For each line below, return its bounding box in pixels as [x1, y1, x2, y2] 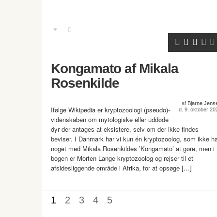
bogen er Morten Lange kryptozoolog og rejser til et [51, 154, 193, 163]
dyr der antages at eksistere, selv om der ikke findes [51, 124, 199, 134]
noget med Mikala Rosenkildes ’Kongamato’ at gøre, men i [51, 144, 215, 153]
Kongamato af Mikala [51, 61, 178, 76]
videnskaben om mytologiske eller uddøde [51, 115, 169, 124]
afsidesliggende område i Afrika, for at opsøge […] [51, 163, 192, 172]
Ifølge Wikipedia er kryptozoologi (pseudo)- [51, 105, 170, 114]
